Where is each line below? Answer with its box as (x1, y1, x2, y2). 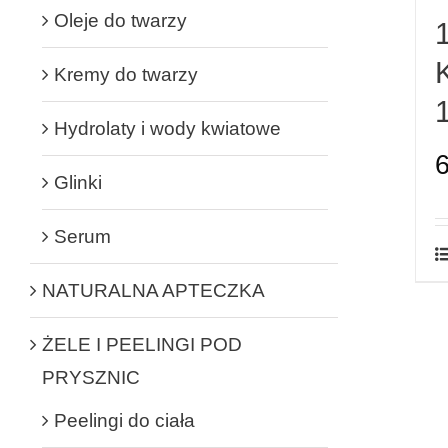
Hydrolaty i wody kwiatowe (54, 117, 281, 139)
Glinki (54, 171, 102, 193)
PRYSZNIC (42, 366, 140, 388)
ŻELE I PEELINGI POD (42, 333, 242, 355)
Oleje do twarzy (54, 9, 187, 31)
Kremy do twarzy (54, 63, 198, 85)
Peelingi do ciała (54, 409, 195, 431)
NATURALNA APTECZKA (42, 279, 265, 301)
